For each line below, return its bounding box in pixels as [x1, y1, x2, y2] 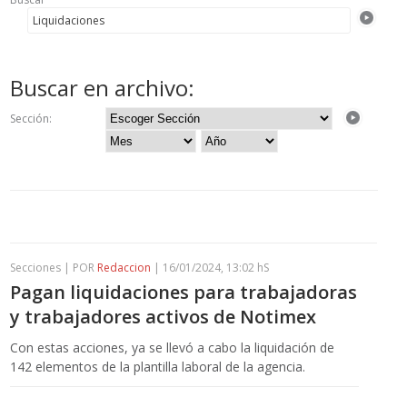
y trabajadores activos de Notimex [10, 303, 317, 329]
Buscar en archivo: [10, 72, 195, 103]
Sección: [10, 110, 53, 126]
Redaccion [97, 259, 152, 275]
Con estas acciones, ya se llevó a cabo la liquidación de [10, 338, 335, 356]
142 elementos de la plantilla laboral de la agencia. [10, 357, 306, 375]
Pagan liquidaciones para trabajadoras [10, 279, 358, 304]
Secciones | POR [10, 259, 98, 275]
